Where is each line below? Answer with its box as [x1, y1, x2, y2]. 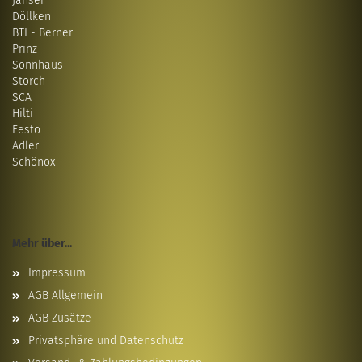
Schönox [12, 155, 55, 169]
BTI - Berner [12, 26, 73, 40]
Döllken [12, 10, 51, 23]
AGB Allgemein [28, 288, 103, 302]
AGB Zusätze [28, 311, 91, 325]
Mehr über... [12, 237, 72, 250]
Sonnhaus [12, 58, 63, 72]
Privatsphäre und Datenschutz [28, 334, 183, 347]
